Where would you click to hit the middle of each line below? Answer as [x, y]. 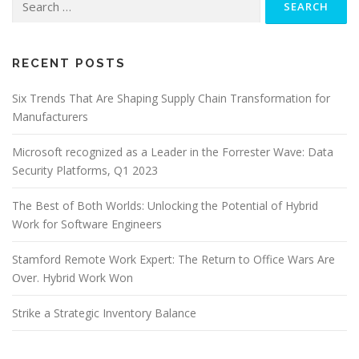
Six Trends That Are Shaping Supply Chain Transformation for [171, 99]
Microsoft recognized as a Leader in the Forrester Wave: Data [173, 152]
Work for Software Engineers [87, 224]
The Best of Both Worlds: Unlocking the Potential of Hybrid [165, 206]
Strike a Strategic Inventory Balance [104, 313]
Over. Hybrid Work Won [73, 278]
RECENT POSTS [69, 64]
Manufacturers [50, 117]
